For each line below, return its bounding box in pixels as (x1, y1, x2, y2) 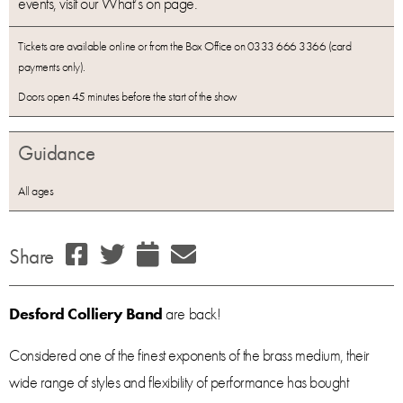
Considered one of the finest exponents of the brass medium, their (9, 344, 370, 365)
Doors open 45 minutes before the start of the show (18, 87, 237, 104)
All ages (18, 182, 54, 199)
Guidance (18, 139, 95, 166)
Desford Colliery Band (9, 302, 163, 324)
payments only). (18, 58, 85, 75)
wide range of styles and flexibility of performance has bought (9, 371, 349, 392)
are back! (162, 302, 221, 324)
